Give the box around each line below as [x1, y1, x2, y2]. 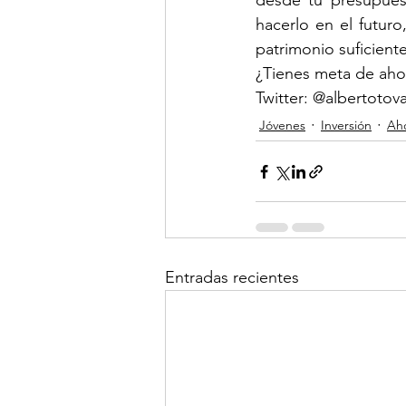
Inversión [321, 117, 372, 134]
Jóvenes [259, 117, 305, 134]
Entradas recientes [165, 267, 299, 288]
